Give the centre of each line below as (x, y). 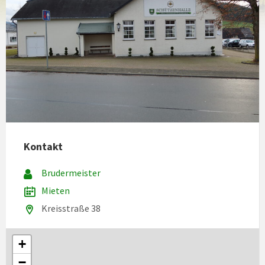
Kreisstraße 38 (71, 208)
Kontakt (43, 146)
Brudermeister (71, 172)
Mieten (56, 190)
